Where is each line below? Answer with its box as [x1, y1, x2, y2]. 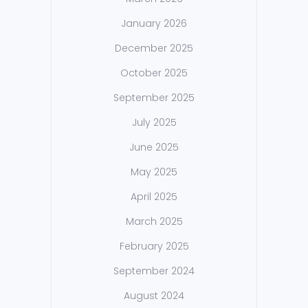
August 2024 [124, 289, 184, 303]
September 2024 [113, 264, 195, 278]
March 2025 [125, 214, 183, 229]
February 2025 [119, 239, 189, 254]
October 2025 [120, 66, 188, 80]
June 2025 [129, 140, 179, 155]
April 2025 [131, 190, 177, 204]
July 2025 [131, 115, 177, 130]
